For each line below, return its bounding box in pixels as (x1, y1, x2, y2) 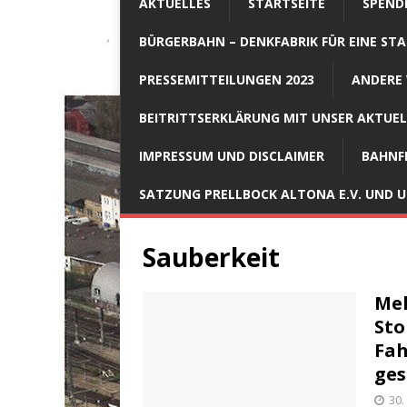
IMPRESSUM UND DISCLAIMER (139, 146, 324, 164)
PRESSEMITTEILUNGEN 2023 (139, 70, 314, 88)
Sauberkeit (143, 239, 280, 274)
